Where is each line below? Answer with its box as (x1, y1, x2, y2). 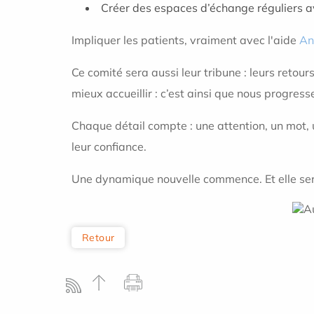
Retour (82, 231, 115, 244)
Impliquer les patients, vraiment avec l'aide (71, 33, 296, 47)
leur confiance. (71, 139, 146, 153)
